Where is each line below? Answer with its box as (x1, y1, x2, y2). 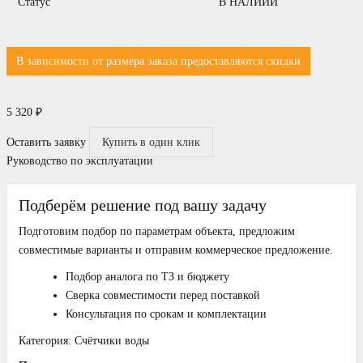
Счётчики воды (75, 335, 149, 348)
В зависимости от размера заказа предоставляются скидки (16, 55, 301, 68)
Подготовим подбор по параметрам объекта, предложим (19, 225, 295, 238)
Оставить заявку (6, 136, 86, 149)
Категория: (19, 335, 75, 348)
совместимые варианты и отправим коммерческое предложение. (19, 244, 333, 257)
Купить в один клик (102, 136, 200, 149)
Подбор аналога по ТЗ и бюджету (66, 271, 229, 284)
